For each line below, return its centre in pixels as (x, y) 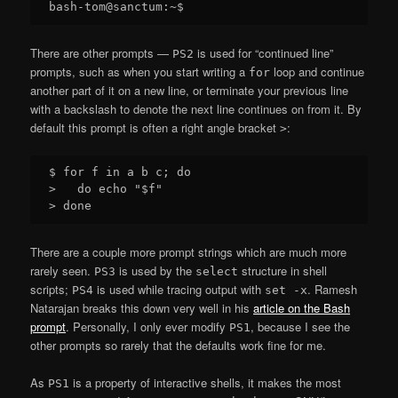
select (217, 271)
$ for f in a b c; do (120, 171)
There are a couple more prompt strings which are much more (189, 251)
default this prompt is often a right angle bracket (155, 128)
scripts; (52, 289)
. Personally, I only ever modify (148, 326)
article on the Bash (302, 307)
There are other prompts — (102, 53)
